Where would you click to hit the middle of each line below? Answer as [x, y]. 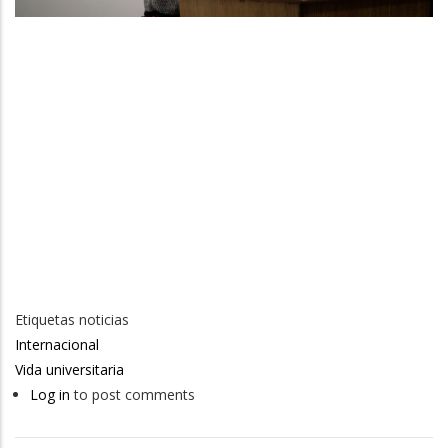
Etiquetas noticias [72, 319]
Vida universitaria [69, 369]
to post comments [132, 394]
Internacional [57, 344]
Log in [50, 394]
